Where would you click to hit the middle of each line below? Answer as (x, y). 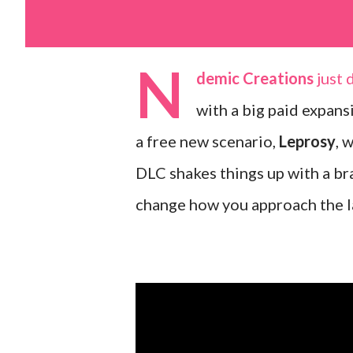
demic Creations (255, 78)
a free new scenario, (207, 141)
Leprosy (307, 141)
